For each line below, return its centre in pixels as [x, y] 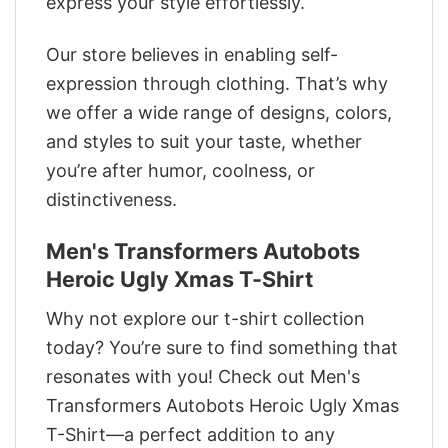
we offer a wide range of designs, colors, [219, 113]
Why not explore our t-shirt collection [205, 319]
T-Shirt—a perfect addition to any [190, 435]
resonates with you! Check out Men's [203, 377]
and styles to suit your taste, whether [204, 142]
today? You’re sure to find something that [222, 348]
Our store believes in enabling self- [192, 55]
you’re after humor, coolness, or [180, 171]
